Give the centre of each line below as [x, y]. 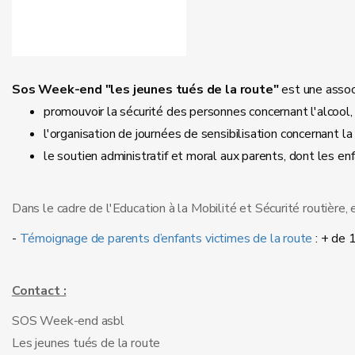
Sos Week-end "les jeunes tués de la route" [145, 90]
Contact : [39, 291]
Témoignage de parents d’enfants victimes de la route [166, 239]
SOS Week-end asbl [68, 321]
